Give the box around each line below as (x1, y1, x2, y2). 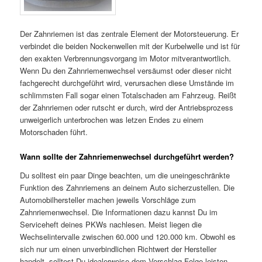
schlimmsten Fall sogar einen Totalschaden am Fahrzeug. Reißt (20, 89, 237, 101)
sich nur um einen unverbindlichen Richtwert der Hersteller (20, 243, 217, 254)
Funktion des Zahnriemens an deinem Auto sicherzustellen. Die (20, 181, 235, 193)
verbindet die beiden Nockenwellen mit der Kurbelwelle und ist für (20, 40, 240, 51)
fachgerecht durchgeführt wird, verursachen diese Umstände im (20, 77, 235, 88)
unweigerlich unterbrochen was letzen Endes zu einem (20, 113, 204, 125)
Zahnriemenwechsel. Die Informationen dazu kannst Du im (20, 206, 218, 218)
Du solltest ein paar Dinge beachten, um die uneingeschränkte (20, 169, 230, 181)
